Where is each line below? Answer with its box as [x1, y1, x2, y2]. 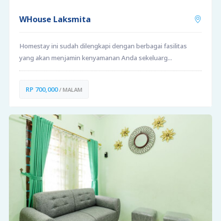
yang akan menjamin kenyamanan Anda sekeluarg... [19, 53, 172, 62]
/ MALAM [57, 85, 82, 93]
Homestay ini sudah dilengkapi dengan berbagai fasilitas [19, 41, 187, 50]
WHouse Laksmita [19, 13, 91, 25]
